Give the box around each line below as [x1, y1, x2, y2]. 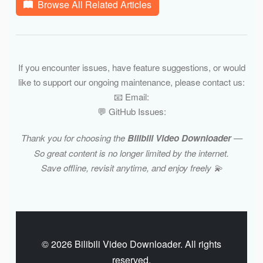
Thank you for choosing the [21, 131, 127, 144]
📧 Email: [114, 90, 149, 103]
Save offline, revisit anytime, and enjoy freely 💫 [41, 161, 222, 174]
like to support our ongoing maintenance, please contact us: [18, 75, 245, 88]
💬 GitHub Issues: [97, 104, 166, 117]
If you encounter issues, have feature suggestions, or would [18, 60, 245, 73]
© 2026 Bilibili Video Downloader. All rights [42, 237, 221, 251]
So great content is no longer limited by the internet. [34, 146, 229, 159]
